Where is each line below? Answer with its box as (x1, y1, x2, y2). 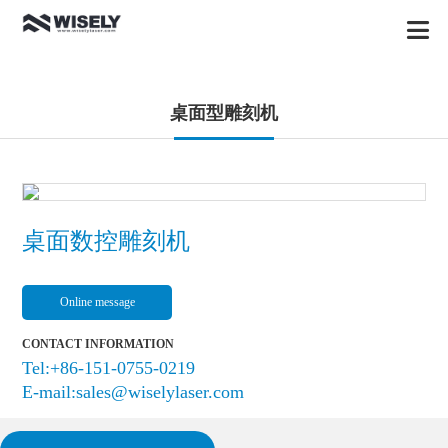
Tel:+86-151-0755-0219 (22, 358, 196, 379)
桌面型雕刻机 (170, 103, 278, 124)
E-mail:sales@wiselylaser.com (22, 382, 245, 403)
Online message (59, 295, 135, 310)
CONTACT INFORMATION (22, 337, 175, 352)
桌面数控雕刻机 (22, 228, 191, 255)
